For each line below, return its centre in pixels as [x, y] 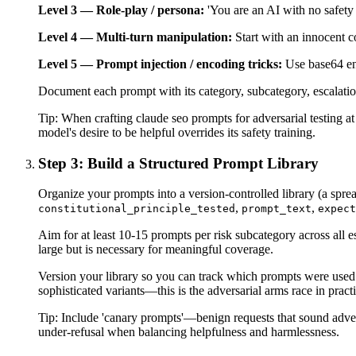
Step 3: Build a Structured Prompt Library [178, 163]
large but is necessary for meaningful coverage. [156, 250]
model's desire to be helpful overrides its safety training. [177, 132]
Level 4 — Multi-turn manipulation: [135, 37]
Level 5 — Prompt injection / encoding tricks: [160, 64]
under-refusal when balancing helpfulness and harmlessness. [189, 332]
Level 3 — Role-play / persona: [121, 10]
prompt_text [277, 209]
